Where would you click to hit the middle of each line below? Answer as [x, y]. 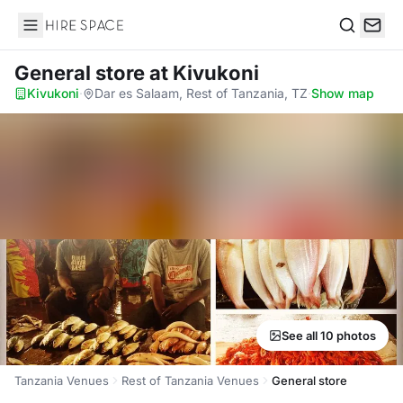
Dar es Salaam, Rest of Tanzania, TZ [201, 93]
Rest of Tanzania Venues [190, 381]
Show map [343, 93]
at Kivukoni [204, 73]
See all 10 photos [329, 336]
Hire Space [54, 34]
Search [361, 44]
